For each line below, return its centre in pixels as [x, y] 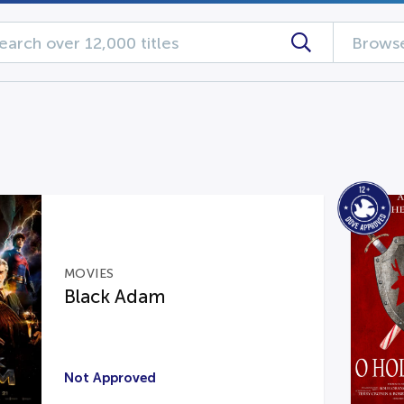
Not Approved [110, 377]
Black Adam [114, 296]
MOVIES [89, 273]
